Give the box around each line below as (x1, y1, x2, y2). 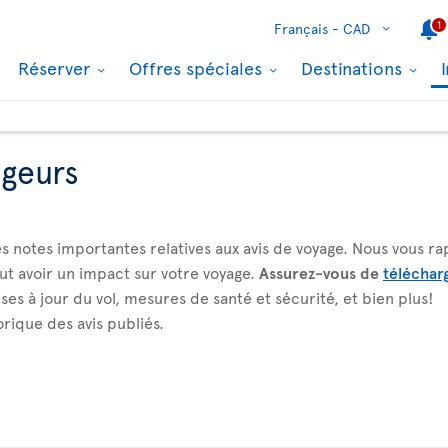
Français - (274, 19, 339, 38)
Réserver (18, 55, 95, 80)
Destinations (301, 55, 407, 80)
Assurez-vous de (259, 261, 383, 283)
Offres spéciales (129, 55, 267, 80)
